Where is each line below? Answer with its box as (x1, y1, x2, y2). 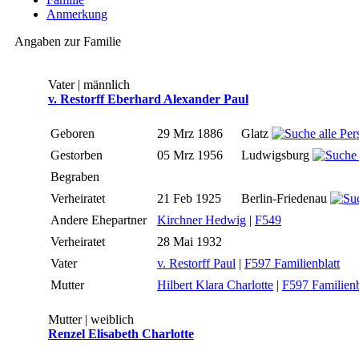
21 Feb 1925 (157, 192, 224, 206)
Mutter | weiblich (48, 313, 134, 327)
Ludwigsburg (241, 148, 313, 163)
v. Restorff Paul (157, 256, 236, 271)
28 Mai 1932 (157, 235, 225, 249)
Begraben (50, 170, 103, 184)
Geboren (50, 127, 98, 141)
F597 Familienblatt (244, 256, 340, 271)
